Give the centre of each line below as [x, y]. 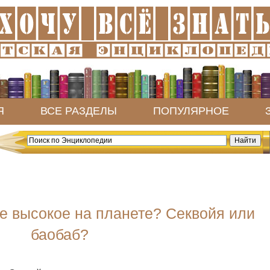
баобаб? [60, 234]
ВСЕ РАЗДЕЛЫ [79, 111]
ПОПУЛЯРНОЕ [191, 111]
